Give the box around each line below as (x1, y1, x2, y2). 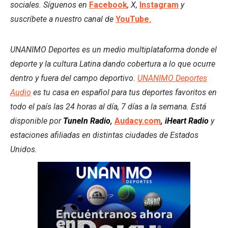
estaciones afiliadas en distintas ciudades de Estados (10, 130, 198, 140)
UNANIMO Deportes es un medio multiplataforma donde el (10, 44, 217, 54)
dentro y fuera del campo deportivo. (10, 73, 137, 83)
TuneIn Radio (63, 116, 110, 126)
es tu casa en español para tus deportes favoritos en (31, 87, 217, 97)
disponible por (10, 116, 63, 126)
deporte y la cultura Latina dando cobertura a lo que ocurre (10, 59, 215, 69)
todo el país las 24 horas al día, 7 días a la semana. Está (10, 101, 206, 111)
